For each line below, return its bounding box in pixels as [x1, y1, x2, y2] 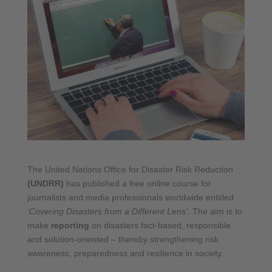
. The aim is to [187, 206, 242, 216]
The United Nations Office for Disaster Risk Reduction [27, 164, 233, 174]
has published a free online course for [63, 178, 211, 188]
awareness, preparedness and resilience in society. [27, 248, 223, 258]
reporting [50, 220, 89, 230]
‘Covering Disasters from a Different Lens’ [27, 206, 188, 216]
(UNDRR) [27, 178, 64, 188]
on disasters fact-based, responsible [89, 220, 231, 230]
